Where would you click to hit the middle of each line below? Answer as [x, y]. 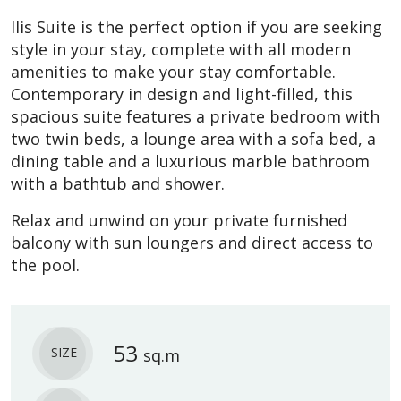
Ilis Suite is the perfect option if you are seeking [196, 26]
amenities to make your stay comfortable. [173, 71]
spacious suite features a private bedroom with [195, 116]
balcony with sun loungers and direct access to [192, 242]
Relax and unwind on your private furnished [179, 220]
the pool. [45, 264]
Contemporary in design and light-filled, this [182, 94]
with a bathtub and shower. [118, 183]
